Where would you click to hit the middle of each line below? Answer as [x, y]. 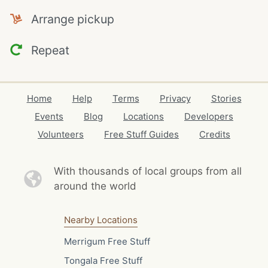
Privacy [175, 98]
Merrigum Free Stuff [107, 241]
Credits [215, 134]
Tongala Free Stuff [103, 260]
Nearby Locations [100, 220]
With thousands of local [112, 171]
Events [49, 116]
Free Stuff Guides [141, 134]
